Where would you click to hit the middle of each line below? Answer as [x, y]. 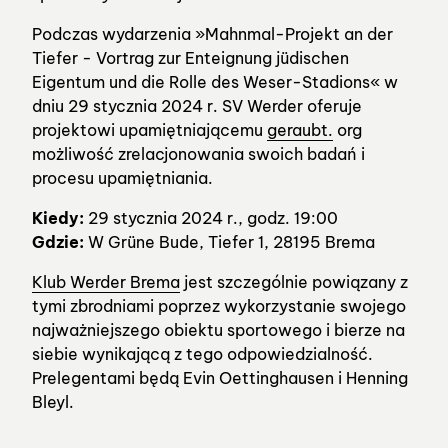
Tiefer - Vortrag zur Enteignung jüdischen [190, 58]
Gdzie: [58, 242]
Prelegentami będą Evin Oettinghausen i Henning [220, 378]
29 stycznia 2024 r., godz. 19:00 [211, 218]
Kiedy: [58, 218]
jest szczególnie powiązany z [294, 282]
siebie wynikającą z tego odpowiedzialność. [202, 354]
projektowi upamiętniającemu [149, 130]
